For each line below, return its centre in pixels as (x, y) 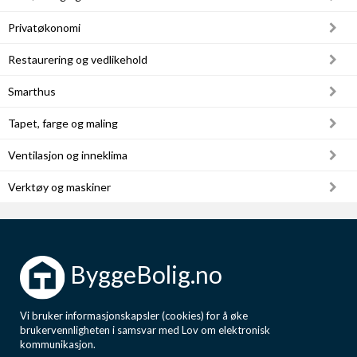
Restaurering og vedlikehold (78, 59)
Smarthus (32, 91)
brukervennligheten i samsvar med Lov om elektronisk (145, 330)
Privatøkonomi (44, 27)
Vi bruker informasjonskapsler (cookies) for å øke (134, 316)
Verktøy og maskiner (59, 187)
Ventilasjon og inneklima (68, 155)
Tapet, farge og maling (63, 123)
